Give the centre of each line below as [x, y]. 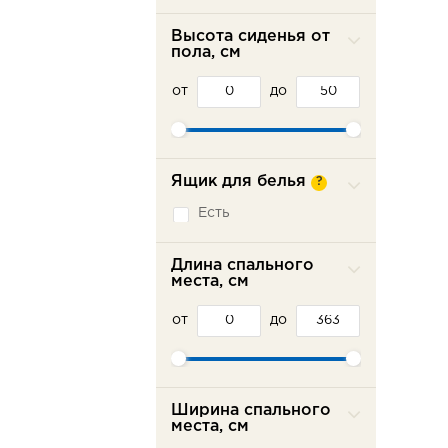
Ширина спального [251, 410]
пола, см [206, 52]
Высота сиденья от [250, 36]
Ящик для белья [238, 181]
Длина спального [242, 265]
